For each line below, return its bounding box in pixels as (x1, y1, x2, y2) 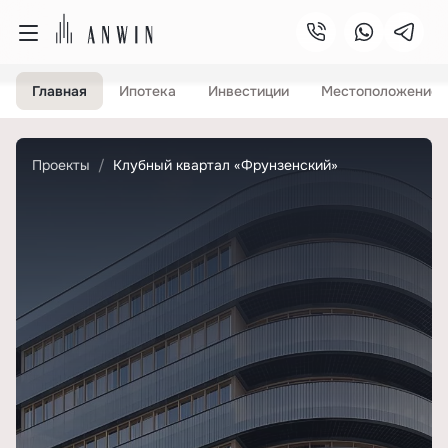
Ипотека (119, 82, 176, 100)
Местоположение (321, 82, 439, 100)
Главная (32, 82, 87, 100)
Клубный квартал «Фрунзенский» (113, 156, 338, 174)
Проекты (32, 156, 90, 174)
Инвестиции (208, 82, 289, 100)
